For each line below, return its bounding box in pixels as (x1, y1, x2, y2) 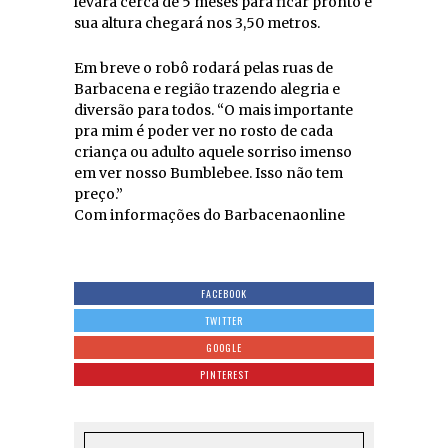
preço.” (74, 184, 123, 203)
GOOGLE (206, 339, 242, 355)
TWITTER (205, 312, 243, 328)
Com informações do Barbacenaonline (74, 205, 345, 224)
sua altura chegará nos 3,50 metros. (74, 13, 320, 32)
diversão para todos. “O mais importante (74, 100, 353, 119)
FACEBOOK (201, 285, 247, 301)
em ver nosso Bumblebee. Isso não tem (74, 163, 343, 182)
